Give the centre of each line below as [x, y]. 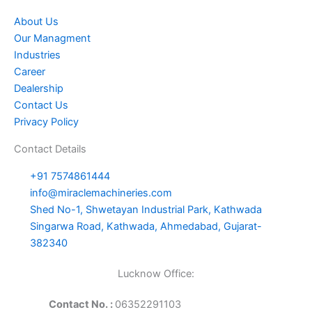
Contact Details [50, 149]
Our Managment [52, 39]
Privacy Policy [46, 122]
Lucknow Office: [156, 274]
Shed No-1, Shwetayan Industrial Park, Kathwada [146, 210]
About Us [36, 22]
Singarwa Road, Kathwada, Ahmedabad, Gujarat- [146, 227]
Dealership [39, 89]
